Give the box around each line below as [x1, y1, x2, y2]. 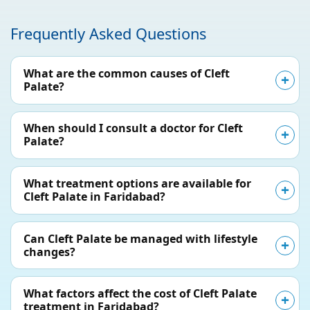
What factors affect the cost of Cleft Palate [24, 286, 257, 302]
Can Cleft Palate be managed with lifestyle [24, 230, 257, 246]
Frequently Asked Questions [10, 23, 206, 44]
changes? [24, 244, 75, 259]
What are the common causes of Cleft [24, 65, 230, 81]
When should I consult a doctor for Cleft [24, 120, 243, 136]
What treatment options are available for [24, 176, 251, 192]
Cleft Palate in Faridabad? [24, 189, 165, 205]
